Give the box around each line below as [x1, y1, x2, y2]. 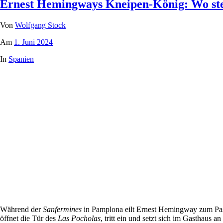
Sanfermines [43, 205, 82, 214]
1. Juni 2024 [14, 38, 53, 47]
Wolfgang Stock [15, 21, 66, 30]
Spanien [8, 55, 34, 64]
